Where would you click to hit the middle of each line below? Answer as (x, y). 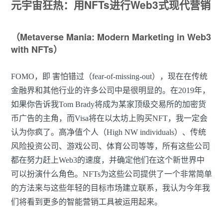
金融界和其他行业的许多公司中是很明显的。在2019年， (111, 91)
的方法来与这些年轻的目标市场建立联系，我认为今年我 (111, 188)
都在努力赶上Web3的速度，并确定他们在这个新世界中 (108, 160)
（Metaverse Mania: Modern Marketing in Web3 (111, 37)
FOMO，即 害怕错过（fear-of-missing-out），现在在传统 (109, 77)
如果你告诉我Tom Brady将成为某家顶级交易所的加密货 (109, 105)
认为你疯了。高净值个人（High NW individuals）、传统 (109, 132)
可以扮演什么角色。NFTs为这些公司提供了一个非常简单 (111, 174)
